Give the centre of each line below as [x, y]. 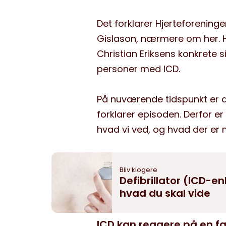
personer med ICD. [138, 69]
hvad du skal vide [165, 193]
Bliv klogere [138, 170]
